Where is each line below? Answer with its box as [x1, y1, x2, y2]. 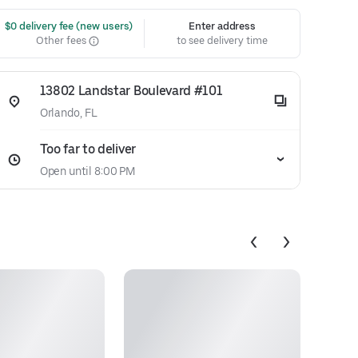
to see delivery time [177, 34, 268, 46]
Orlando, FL [39, 106, 97, 119]
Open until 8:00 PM [39, 165, 136, 177]
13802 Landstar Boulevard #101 [39, 83, 223, 98]
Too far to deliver [39, 141, 136, 157]
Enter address [189, 20, 257, 32]
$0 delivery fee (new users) [2, 20, 133, 32]
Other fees [36, 34, 89, 46]
